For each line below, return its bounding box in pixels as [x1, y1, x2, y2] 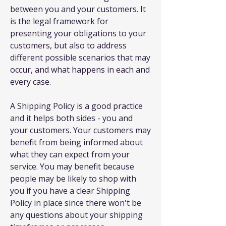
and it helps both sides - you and [10, 112, 133, 124]
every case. [10, 76, 53, 87]
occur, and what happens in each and [10, 64, 150, 75]
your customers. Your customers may [10, 125, 151, 136]
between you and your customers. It [10, 4, 146, 15]
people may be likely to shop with [10, 173, 136, 184]
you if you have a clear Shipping [10, 185, 130, 196]
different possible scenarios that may [10, 52, 150, 63]
